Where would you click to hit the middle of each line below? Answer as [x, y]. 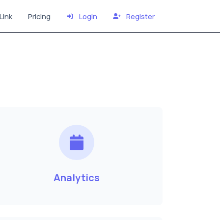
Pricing [39, 16]
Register [140, 16]
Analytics [77, 178]
